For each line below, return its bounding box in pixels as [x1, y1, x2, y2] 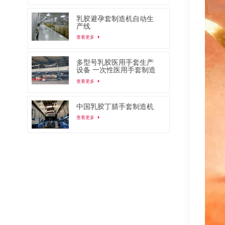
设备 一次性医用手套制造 [76, 64, 156, 76]
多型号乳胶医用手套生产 [76, 56, 154, 68]
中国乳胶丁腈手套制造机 [76, 101, 154, 113]
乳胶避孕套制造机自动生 [76, 13, 154, 25]
